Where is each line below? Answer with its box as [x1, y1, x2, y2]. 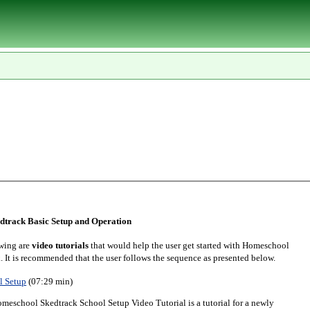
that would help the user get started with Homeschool [91, 240, 290, 251]
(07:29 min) [26, 276, 73, 287]
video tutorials [32, 240, 89, 251]
